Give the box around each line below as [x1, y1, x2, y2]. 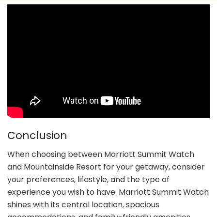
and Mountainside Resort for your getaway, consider [7, 161, 205, 173]
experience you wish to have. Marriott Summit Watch [7, 186, 209, 198]
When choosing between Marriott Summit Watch [7, 149, 194, 160]
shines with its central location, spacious [7, 199, 159, 211]
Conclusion [7, 128, 67, 143]
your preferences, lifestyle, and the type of [7, 174, 170, 186]
